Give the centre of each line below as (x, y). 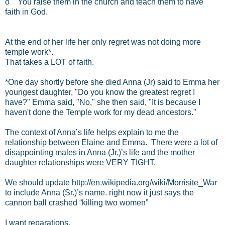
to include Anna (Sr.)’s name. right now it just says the (99, 192)
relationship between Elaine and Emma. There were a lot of (111, 142)
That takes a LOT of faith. (49, 62)
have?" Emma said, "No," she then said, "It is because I (103, 102)
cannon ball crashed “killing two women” (77, 202)
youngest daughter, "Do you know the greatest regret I (100, 92)
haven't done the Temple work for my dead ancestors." (101, 112)
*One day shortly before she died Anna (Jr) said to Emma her (112, 82)
